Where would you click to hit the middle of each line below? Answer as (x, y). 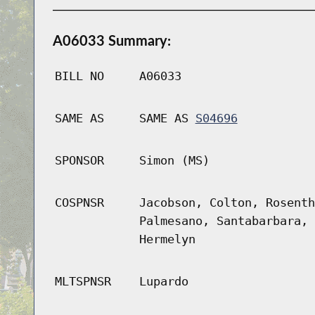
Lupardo (163, 282)
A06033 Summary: (111, 40)
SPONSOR (79, 161)
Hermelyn (167, 239)
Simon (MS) (174, 161)
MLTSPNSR (83, 282)
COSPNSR (79, 203)
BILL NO (79, 76)
